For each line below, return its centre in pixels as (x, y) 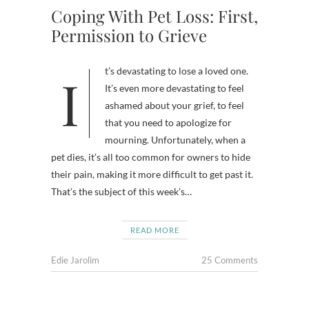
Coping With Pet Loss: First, (154, 16)
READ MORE (154, 230)
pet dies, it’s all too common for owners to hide (151, 157)
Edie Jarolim (75, 260)
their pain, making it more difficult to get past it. (152, 174)
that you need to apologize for (168, 122)
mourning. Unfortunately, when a (175, 140)
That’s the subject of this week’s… (121, 191)
